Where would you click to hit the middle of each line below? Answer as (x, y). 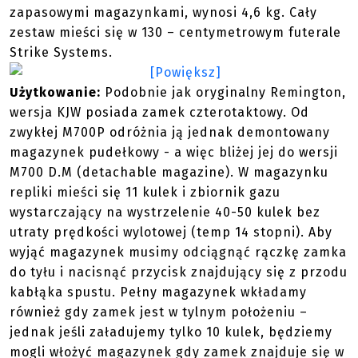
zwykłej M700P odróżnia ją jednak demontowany (170, 132)
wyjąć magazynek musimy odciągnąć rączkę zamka (178, 252)
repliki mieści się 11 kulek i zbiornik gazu (145, 192)
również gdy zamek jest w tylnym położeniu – (159, 312)
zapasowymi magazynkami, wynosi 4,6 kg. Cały (163, 12)
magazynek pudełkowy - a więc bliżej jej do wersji (174, 152)
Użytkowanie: (57, 92)
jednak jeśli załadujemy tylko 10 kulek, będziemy (171, 332)
